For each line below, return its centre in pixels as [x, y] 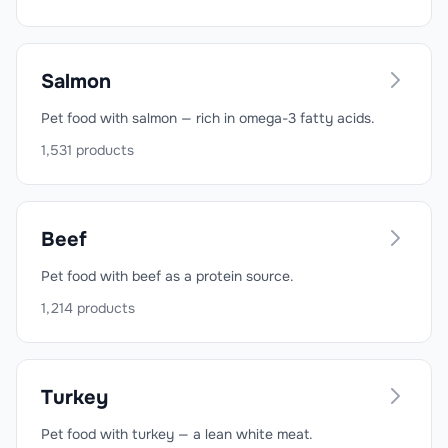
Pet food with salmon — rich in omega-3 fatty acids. [208, 118]
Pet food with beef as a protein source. [167, 276]
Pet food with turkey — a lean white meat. [177, 434]
